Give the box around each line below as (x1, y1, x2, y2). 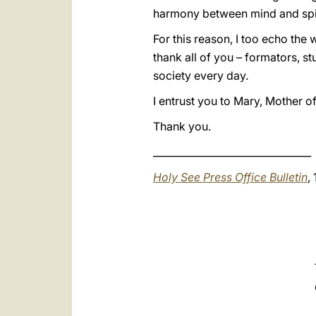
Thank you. (153, 119, 211, 133)
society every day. (153, 68, 248, 83)
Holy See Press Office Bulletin (153, 170, 308, 184)
